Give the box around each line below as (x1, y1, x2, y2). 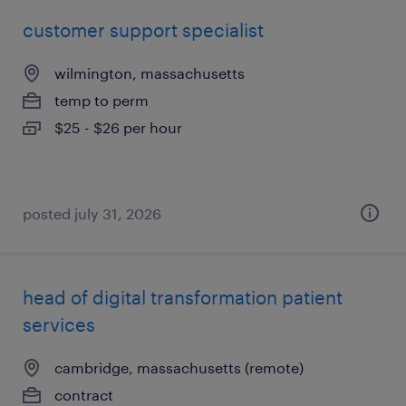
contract (54, 386, 113, 403)
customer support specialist (23, 19, 264, 41)
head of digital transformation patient (23, 286, 343, 308)
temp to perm (54, 92, 149, 109)
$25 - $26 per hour (54, 119, 182, 136)
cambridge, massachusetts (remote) (54, 359, 304, 376)
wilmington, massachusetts (54, 64, 245, 82)
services (23, 314, 95, 335)
